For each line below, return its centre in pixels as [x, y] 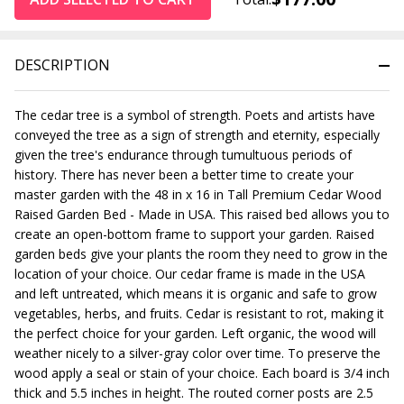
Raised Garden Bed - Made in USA [114, 214]
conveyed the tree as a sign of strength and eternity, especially [197, 134]
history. [37, 174]
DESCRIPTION [62, 64]
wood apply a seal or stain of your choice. [136, 372]
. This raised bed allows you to [301, 214]
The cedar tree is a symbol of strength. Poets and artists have [195, 115]
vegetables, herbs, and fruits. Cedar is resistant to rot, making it [199, 313]
